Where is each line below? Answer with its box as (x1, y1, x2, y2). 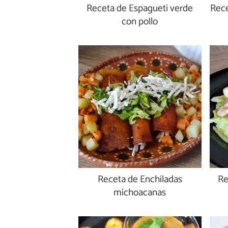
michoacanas (113, 185, 166, 201)
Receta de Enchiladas (97, 172, 182, 188)
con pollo (122, 13, 158, 30)
